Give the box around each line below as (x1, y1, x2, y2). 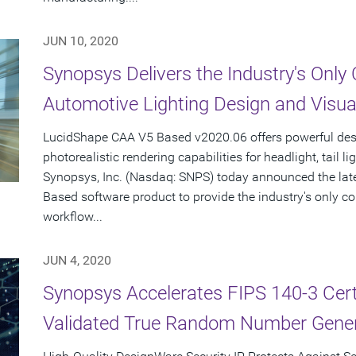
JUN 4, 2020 (43, 253, 111, 269)
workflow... (43, 209, 103, 225)
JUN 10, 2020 (43, 33, 118, 49)
